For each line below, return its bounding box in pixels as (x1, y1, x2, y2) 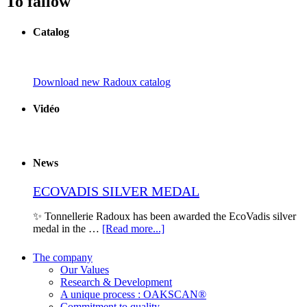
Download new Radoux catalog (33, 75, 171, 88)
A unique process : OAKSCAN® (60, 288, 206, 300)
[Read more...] (102, 222, 164, 234)
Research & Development (60, 275, 172, 288)
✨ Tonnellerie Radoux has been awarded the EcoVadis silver (33, 210, 296, 222)
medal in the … (33, 222, 102, 234)
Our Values (60, 263, 109, 275)
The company (33, 251, 93, 263)
